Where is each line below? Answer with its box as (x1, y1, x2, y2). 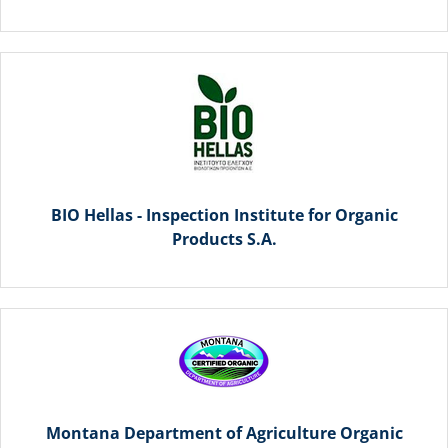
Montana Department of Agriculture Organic (45, 421, 403, 444)
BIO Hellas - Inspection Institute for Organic (50, 203, 398, 226)
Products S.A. (171, 227, 277, 250)
